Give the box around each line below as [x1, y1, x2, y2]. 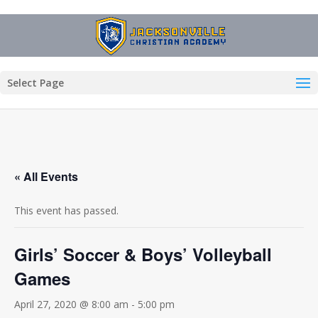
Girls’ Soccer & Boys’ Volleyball [14, 242, 272, 266]
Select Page [7, 76, 64, 89]
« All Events [14, 168, 78, 185]
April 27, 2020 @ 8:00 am [14, 297, 128, 311]
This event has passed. [14, 204, 119, 217]
